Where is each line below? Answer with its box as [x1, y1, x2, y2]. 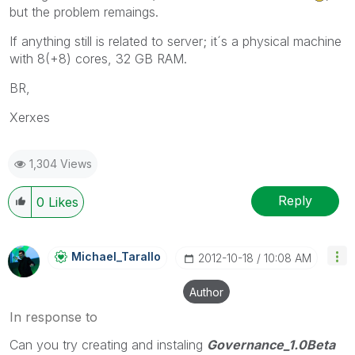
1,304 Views [29, 156, 92, 170]
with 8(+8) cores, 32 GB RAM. [10, 50, 187, 67]
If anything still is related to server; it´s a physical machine [10, 32, 342, 49]
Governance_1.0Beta [207, 336, 335, 353]
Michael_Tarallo [71, 249, 161, 263]
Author [189, 284, 223, 299]
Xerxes [10, 109, 50, 125]
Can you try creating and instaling [10, 336, 207, 353]
